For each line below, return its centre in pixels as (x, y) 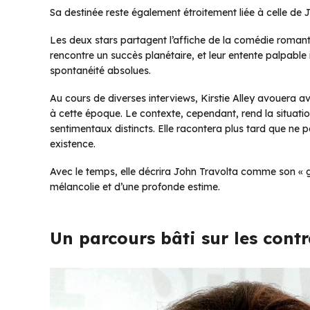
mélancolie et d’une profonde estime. (135, 187)
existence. (73, 144)
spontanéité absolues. (100, 71)
